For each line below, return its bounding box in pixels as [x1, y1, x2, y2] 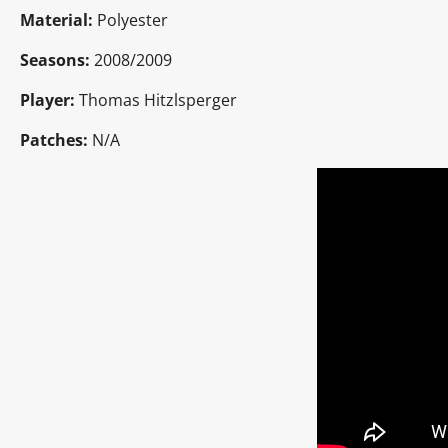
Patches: [20, 128, 88, 151]
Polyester [97, 8, 168, 31]
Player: [20, 88, 75, 111]
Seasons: [20, 48, 90, 71]
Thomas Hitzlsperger [75, 88, 237, 111]
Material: [20, 8, 93, 31]
